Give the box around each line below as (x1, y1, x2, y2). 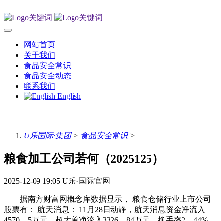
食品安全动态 (24, 72, 71, 80)
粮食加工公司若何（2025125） (4, 152, 164, 165)
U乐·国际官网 (62, 177, 110, 185)
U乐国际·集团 (24, 131, 71, 140)
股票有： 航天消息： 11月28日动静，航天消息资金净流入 (4, 205, 205, 214)
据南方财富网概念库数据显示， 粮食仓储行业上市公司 (4, 195, 211, 204)
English (57, 92, 81, 100)
